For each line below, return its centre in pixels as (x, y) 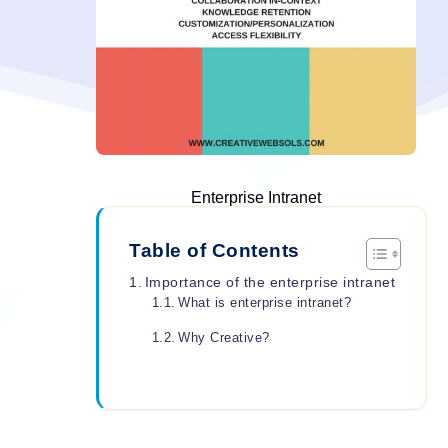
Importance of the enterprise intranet (270, 282)
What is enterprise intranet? (265, 303)
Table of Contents (214, 251)
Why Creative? (224, 338)
